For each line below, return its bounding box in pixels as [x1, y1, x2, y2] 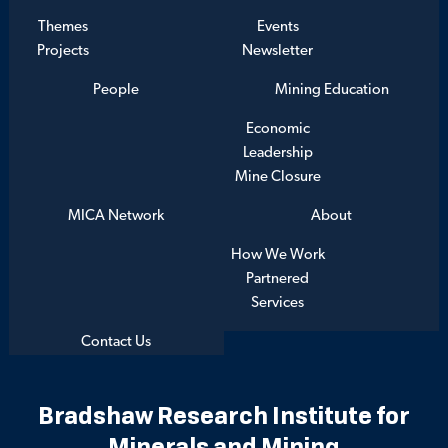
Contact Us [81, 334, 152, 350]
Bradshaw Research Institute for [37, 399, 410, 431]
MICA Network [68, 208, 165, 224]
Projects [36, 43, 89, 59]
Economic [245, 121, 310, 137]
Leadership [242, 145, 313, 161]
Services [251, 295, 305, 311]
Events [256, 19, 299, 35]
